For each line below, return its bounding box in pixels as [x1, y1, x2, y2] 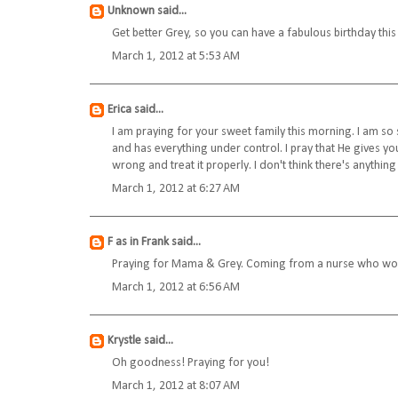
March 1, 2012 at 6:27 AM [112, 182, 240, 196]
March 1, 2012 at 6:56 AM [112, 281, 240, 295]
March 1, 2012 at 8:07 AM [112, 379, 240, 394]
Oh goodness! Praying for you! [112, 356, 269, 370]
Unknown [107, 4, 155, 19]
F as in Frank [107, 235, 169, 250]
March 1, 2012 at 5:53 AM [112, 50, 240, 64]
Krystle [107, 334, 141, 348]
